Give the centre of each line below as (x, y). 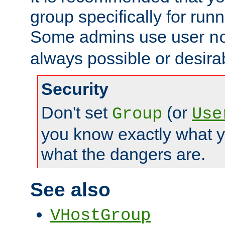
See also (70, 189)
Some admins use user (120, 37)
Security (75, 89)
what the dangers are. (123, 154)
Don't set (77, 113)
